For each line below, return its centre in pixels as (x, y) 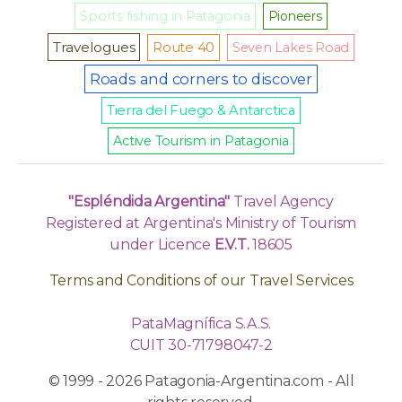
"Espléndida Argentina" (149, 202)
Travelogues (94, 48)
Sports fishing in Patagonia (165, 17)
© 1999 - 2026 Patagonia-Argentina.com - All (201, 381)
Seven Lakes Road (291, 48)
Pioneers (295, 17)
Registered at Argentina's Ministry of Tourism (201, 223)
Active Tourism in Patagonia (201, 141)
